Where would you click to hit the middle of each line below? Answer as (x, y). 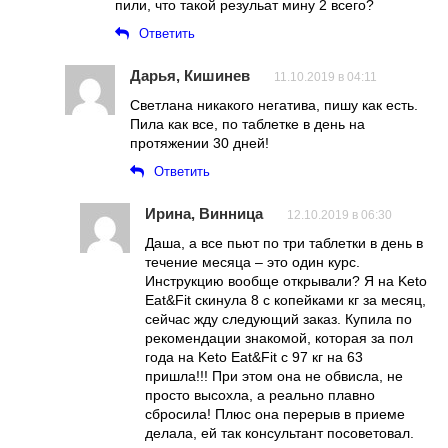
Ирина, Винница (204, 213)
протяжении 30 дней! (199, 142)
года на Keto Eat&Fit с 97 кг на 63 (254, 356)
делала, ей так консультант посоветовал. (279, 432)
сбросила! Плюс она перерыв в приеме (275, 413)
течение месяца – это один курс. (252, 261)
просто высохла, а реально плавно (260, 394)
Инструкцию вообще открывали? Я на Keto (286, 280)
